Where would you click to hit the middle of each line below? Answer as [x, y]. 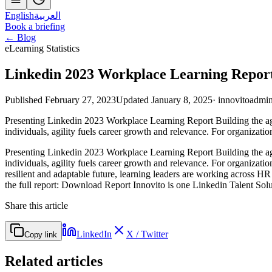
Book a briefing [35, 26]
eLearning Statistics [42, 48]
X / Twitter [147, 234]
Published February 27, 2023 [60, 100]
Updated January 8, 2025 [164, 100]
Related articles [54, 261]
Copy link [41, 234]
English [19, 15]
